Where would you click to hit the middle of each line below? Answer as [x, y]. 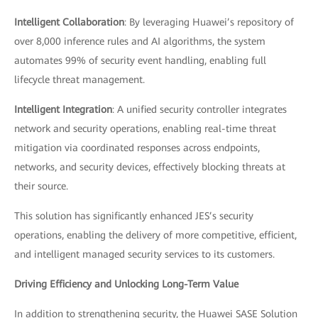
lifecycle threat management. [79, 79]
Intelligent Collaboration [69, 22]
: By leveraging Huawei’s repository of [209, 22]
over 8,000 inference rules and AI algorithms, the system [140, 41]
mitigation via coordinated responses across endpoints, [137, 148]
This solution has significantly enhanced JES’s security [134, 216]
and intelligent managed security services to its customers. [144, 254]
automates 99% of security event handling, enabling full [140, 60]
